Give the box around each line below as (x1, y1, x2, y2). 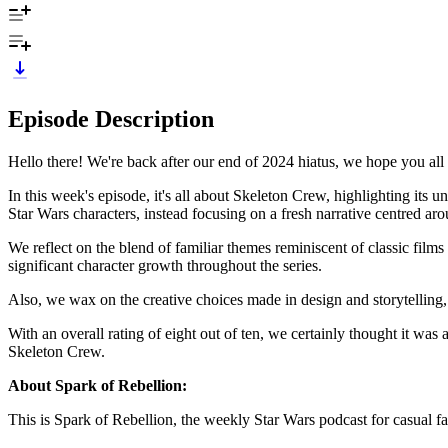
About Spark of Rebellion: (8, 376, 187, 394)
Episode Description (8, 105, 214, 132)
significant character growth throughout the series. (8, 256, 322, 274)
